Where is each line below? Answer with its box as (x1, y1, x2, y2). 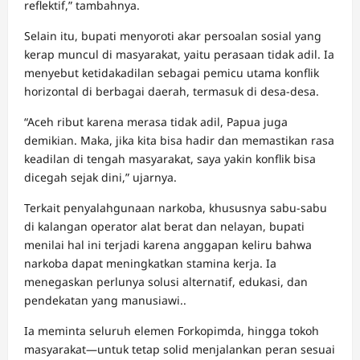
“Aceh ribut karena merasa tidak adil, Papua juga (24, 114, 288, 130)
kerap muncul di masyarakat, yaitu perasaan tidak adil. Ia (24, 47, 334, 63)
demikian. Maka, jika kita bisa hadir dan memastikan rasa (24, 133, 334, 149)
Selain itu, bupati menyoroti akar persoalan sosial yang (24, 28, 321, 44)
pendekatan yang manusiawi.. (24, 292, 186, 309)
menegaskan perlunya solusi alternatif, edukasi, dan (24, 274, 308, 290)
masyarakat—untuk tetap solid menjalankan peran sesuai (24, 342, 335, 358)
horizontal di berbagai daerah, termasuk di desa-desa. (24, 84, 319, 100)
